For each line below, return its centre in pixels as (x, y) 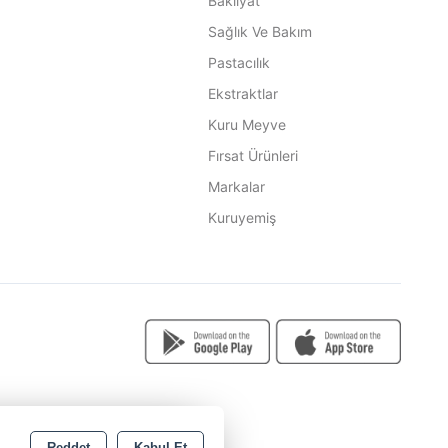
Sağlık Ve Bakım (259, 31)
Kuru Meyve (246, 124)
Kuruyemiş (241, 217)
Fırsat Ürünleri (252, 155)
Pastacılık (238, 62)
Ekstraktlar (242, 93)
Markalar (236, 186)
